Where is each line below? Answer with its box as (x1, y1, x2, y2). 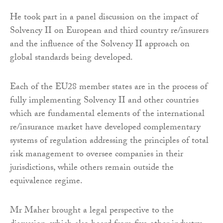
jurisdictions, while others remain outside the (10, 160, 174, 176)
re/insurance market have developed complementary (10, 120, 201, 136)
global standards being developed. (10, 50, 133, 66)
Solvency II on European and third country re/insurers (10, 23, 209, 39)
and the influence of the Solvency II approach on (10, 37, 190, 53)
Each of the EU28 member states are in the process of (10, 80, 208, 96)
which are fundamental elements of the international (10, 107, 205, 122)
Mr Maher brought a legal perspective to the (10, 203, 174, 219)
